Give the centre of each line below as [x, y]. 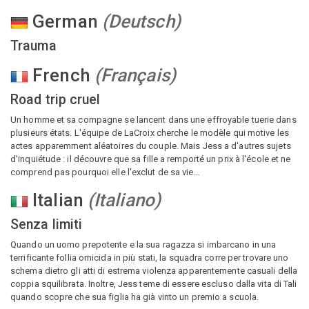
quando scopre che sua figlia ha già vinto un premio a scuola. [135, 297]
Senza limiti [47, 225]
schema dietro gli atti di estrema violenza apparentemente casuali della [154, 271]
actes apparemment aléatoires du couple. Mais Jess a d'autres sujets [151, 146]
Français [135, 75]
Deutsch [141, 21]
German [65, 21]
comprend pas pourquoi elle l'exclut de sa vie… [105, 172]
